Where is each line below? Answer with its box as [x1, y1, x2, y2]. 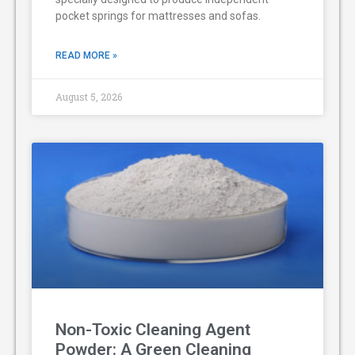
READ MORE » [55, 49, 117, 61]
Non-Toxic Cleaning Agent [55, 319, 250, 339]
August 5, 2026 [55, 90, 122, 103]
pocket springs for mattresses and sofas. [55, 9, 261, 22]
